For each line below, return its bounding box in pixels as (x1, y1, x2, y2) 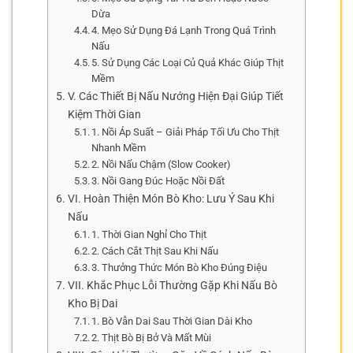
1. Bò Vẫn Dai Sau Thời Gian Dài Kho (91, 314, 253, 327)
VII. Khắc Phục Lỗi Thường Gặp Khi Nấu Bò (67, 278, 277, 292)
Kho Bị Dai (67, 296, 117, 310)
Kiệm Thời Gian (67, 107, 141, 121)
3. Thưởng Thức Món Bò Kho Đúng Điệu (91, 261, 268, 273)
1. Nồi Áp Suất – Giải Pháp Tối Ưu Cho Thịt (91, 125, 280, 138)
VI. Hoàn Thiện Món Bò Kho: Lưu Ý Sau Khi (67, 191, 274, 206)
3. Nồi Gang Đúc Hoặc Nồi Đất (91, 174, 225, 187)
